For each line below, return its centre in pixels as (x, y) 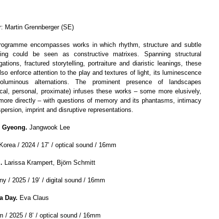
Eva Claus (33, 198)
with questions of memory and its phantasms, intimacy (121, 100)
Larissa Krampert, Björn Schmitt (50, 163)
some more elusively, (169, 91)
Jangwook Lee (49, 127)
